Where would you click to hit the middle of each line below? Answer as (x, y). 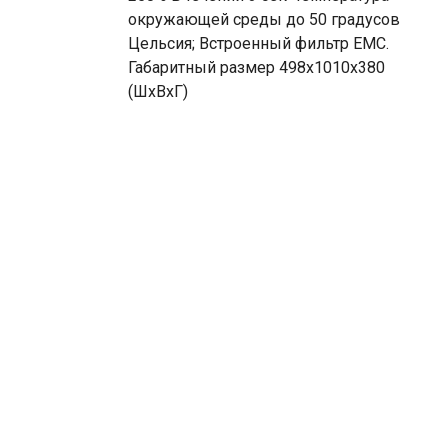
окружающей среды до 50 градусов (264, 19)
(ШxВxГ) (158, 91)
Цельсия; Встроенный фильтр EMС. (258, 43)
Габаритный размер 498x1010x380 (256, 67)
